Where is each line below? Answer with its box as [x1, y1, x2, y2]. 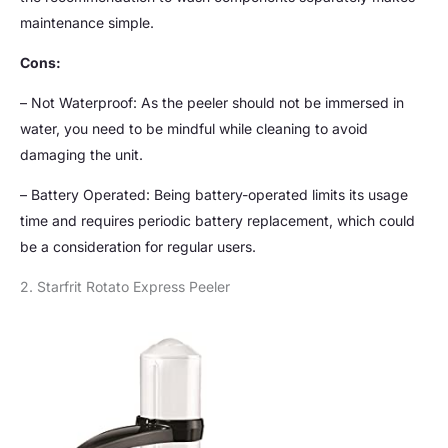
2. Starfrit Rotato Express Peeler [20, 277, 230, 295]
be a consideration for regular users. [20, 237, 256, 255]
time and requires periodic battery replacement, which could [20, 211, 415, 229]
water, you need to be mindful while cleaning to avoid [20, 119, 368, 137]
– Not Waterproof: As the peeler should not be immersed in [20, 93, 404, 111]
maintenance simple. [20, 13, 154, 31]
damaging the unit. [20, 145, 143, 163]
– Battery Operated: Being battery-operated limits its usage [20, 185, 408, 203]
